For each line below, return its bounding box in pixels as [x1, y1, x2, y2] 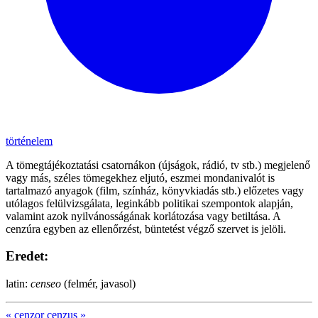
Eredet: [6, 248, 48, 264]
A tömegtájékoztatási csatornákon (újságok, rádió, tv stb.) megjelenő [6, 158, 310, 171]
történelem [6, 134, 53, 147]
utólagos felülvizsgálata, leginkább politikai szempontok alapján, [6, 197, 293, 209]
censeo [31, 278, 61, 290]
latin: [6, 278, 31, 290]
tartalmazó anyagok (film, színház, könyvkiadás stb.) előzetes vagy [6, 184, 304, 197]
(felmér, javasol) [61, 278, 136, 290]
